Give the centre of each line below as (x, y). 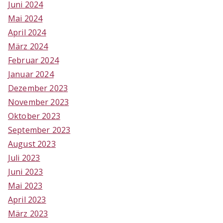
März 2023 (28, 213)
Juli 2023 (24, 158)
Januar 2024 (31, 74)
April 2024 (27, 32)
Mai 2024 (25, 18)
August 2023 (32, 144)
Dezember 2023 (38, 88)
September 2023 (39, 130)
